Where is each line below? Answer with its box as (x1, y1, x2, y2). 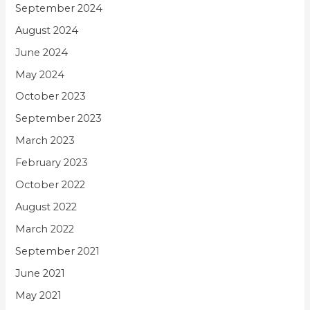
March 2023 (15, 134, 75, 147)
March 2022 (15, 223, 75, 236)
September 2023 (15, 112, 102, 125)
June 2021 (15, 266, 66, 280)
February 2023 (15, 156, 89, 170)
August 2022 (15, 201, 77, 214)
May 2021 (15, 289, 62, 302)
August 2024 (15, 24, 79, 37)
